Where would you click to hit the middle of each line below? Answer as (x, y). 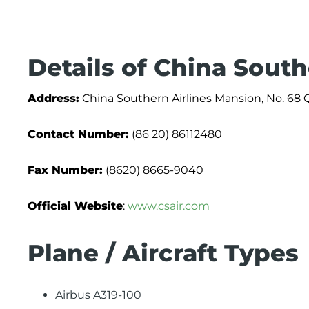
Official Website (75, 206)
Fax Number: (65, 170)
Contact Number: (78, 134)
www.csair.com (169, 206)
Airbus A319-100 (98, 295)
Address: (53, 98)
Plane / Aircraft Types (163, 253)
